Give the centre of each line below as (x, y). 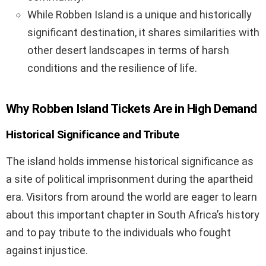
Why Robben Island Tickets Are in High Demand (132, 109)
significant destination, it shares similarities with (143, 33)
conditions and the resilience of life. (112, 68)
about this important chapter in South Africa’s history (133, 215)
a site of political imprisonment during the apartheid (129, 179)
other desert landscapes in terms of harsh (128, 50)
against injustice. (47, 251)
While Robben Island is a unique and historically (140, 15)
